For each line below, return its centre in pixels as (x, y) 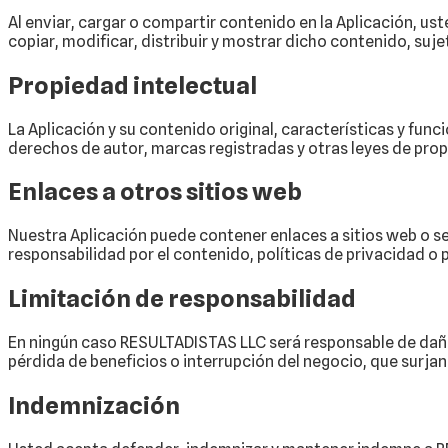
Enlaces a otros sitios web (155, 192)
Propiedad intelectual (132, 85)
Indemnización (94, 406)
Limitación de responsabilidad (182, 299)
